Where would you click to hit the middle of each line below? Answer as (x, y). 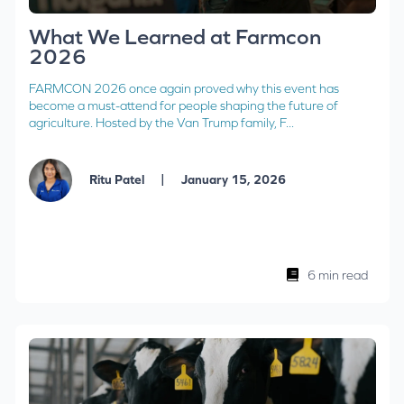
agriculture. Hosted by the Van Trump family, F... (161, 123)
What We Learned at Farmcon (174, 37)
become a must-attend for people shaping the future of (183, 106)
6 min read (337, 275)
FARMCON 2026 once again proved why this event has (184, 89)
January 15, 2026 (232, 179)
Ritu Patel (118, 179)
